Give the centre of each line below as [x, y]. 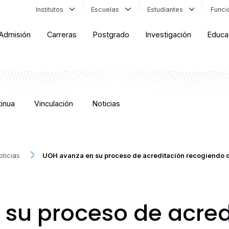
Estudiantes [167, 9]
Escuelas [107, 9]
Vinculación [53, 104]
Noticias [107, 104]
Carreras [62, 35]
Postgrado [111, 35]
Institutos [51, 9]
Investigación [169, 35]
